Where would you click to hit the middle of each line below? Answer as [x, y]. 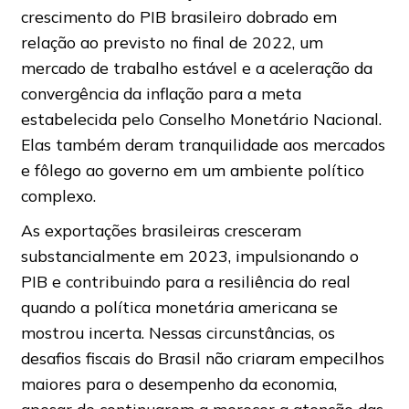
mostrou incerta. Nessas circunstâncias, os [178, 333]
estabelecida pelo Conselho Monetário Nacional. [201, 119]
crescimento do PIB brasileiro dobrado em [178, 17]
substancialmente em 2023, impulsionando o [189, 256]
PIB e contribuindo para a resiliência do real [185, 282]
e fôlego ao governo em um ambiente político [192, 170]
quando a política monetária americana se [179, 307]
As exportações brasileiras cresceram [161, 231]
